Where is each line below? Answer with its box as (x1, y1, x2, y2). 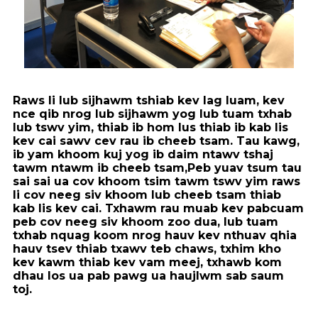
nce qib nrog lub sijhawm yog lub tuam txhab (13, 107, 292, 121)
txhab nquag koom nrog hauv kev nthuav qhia (13, 229, 297, 243)
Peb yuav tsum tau (187, 161, 302, 175)
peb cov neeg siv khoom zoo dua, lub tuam (13, 215, 278, 229)
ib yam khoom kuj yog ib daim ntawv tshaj (13, 148, 273, 162)
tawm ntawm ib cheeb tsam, (13, 161, 187, 175)
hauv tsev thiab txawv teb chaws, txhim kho (13, 242, 281, 256)
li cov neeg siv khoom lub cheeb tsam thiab (13, 188, 281, 202)
